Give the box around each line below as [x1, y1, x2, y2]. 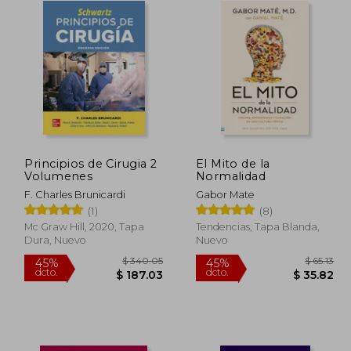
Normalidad [195, 168, 266, 183]
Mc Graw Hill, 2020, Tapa [24, 220, 145, 233]
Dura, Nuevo [24, 233, 87, 246]
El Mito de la [195, 156, 270, 171]
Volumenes [24, 168, 93, 183]
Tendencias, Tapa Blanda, [195, 220, 320, 233]
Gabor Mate [195, 188, 255, 201]
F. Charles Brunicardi [24, 188, 126, 201]
